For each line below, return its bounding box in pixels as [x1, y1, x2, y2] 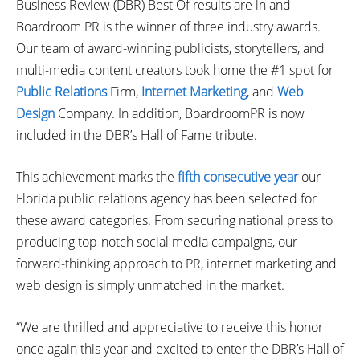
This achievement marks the [16, 168, 178, 186]
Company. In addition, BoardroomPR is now [55, 104, 305, 122]
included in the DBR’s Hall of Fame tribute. [16, 126, 257, 144]
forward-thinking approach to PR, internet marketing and [16, 255, 337, 272]
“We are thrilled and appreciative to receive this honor [16, 318, 323, 336]
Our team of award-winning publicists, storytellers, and [16, 39, 325, 57]
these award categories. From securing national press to [16, 211, 333, 229]
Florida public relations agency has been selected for [16, 190, 317, 207]
